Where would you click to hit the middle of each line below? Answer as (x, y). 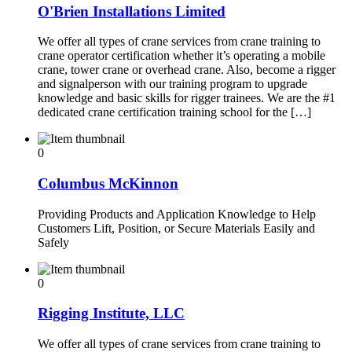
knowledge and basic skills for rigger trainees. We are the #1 (187, 98)
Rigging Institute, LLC (111, 313)
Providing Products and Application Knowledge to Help (177, 214)
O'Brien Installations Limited (132, 11)
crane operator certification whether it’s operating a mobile (181, 56)
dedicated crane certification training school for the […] (174, 112)
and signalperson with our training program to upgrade (172, 84)
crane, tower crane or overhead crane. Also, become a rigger (187, 70)
